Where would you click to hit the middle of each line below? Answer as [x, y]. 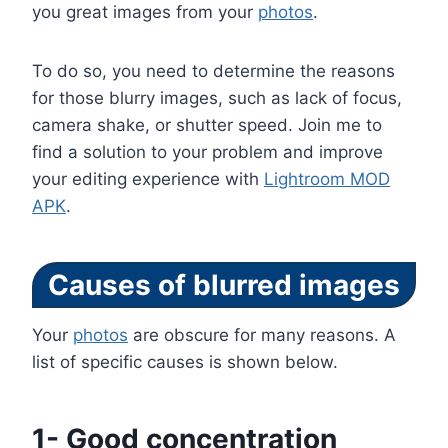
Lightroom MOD [327, 179]
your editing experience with [148, 179]
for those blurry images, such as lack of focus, [217, 98]
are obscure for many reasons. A [262, 335]
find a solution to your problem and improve [207, 152]
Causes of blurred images [224, 285]
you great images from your [145, 12]
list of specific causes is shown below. [185, 362]
